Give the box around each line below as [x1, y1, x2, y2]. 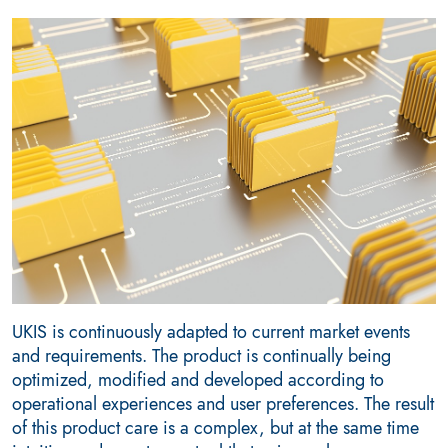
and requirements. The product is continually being [12, 343, 391, 370]
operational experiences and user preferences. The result [12, 391, 434, 418]
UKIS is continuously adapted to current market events [12, 319, 410, 346]
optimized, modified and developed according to [12, 367, 384, 394]
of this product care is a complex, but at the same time [12, 415, 419, 442]
